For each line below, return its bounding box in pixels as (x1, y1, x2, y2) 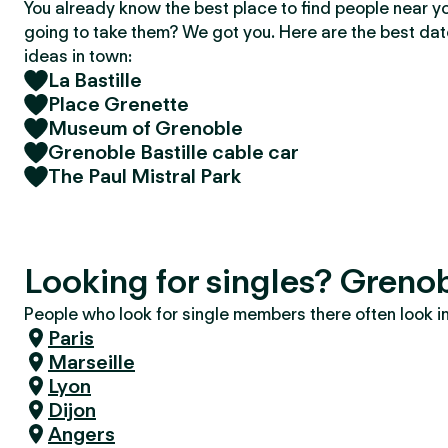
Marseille (48, 350, 135, 374)
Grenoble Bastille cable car (48, 140, 299, 164)
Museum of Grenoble (48, 116, 243, 140)
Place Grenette (48, 92, 189, 116)
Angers (48, 422, 115, 446)
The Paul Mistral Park (48, 164, 241, 188)
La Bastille (48, 68, 142, 92)
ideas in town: (24, 46, 132, 66)
